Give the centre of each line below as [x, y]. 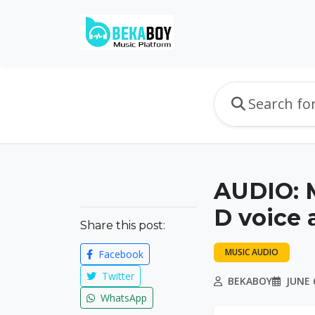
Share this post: [123, 225]
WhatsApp [122, 298]
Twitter [117, 276]
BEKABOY [249, 281]
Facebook [120, 254]
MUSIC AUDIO [252, 252]
